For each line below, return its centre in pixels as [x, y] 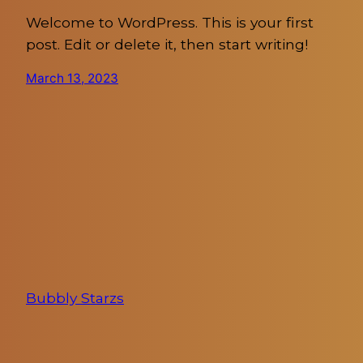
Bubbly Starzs [75, 298]
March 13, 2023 [72, 79]
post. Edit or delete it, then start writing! [167, 44]
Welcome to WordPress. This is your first [170, 22]
